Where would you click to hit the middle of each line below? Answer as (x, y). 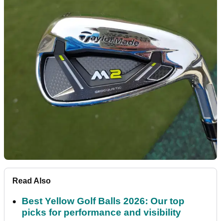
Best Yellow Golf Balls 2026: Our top (103, 201)
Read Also (32, 181)
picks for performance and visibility (101, 213)
